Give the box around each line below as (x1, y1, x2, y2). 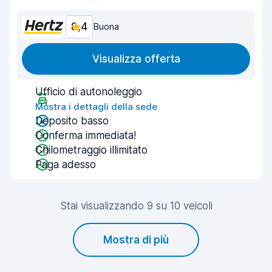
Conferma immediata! (35, 129, 136, 141)
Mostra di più (103, 234, 169, 246)
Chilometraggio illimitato (35, 144, 148, 156)
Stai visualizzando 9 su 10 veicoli (59, 200, 212, 212)
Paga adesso (35, 158, 96, 171)
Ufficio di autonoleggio (35, 86, 142, 98)
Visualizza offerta (92, 53, 180, 65)
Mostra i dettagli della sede (35, 101, 157, 112)
